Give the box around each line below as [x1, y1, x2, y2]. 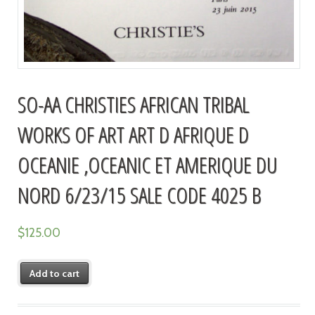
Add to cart [30, 266, 80, 280]
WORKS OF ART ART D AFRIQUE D [17, 118, 249, 149]
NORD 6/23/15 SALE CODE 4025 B [17, 179, 261, 210]
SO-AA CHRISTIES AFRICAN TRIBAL [17, 88, 249, 119]
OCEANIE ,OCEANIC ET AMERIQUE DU [17, 148, 277, 179]
